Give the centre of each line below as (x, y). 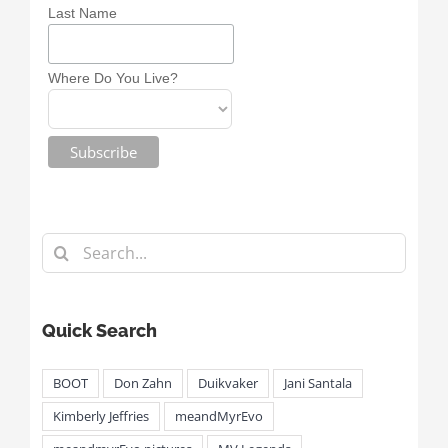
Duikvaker (227, 384)
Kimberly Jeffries (100, 417)
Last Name (82, 12)
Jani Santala (317, 384)
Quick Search (99, 331)
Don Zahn (142, 384)
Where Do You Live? (112, 77)
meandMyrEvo (218, 417)
